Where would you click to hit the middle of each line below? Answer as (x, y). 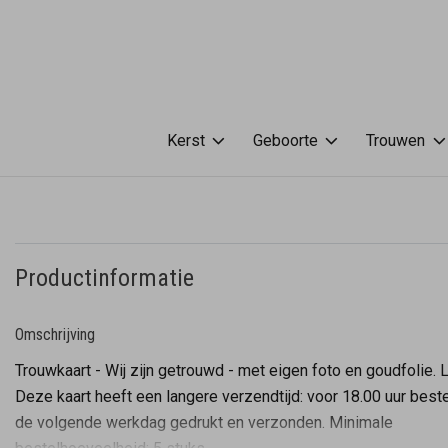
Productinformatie (104, 278)
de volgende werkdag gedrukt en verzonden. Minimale (204, 423)
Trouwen (396, 140)
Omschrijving (55, 335)
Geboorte (286, 140)
